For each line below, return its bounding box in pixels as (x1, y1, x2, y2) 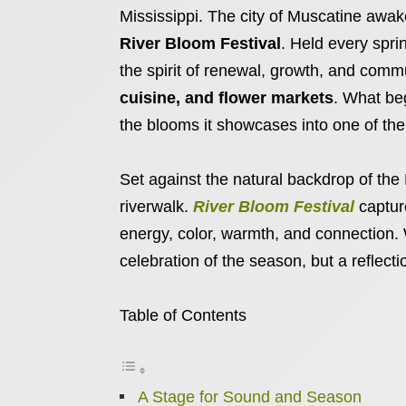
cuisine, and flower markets (120, 89, 333, 107)
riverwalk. (120, 198, 193, 216)
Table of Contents (120, 306, 246, 324)
